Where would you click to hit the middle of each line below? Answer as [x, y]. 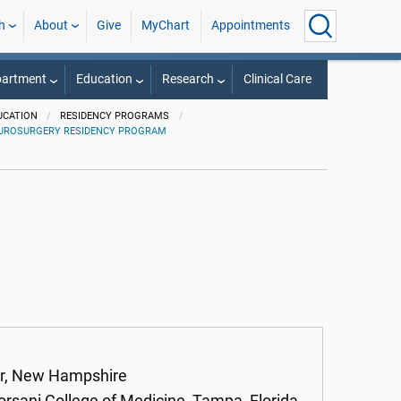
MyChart [166, 26]
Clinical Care [277, 79]
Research [188, 79]
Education [104, 79]
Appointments [250, 26]
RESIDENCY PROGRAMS [115, 116]
